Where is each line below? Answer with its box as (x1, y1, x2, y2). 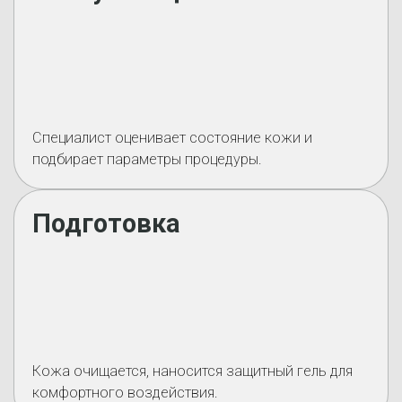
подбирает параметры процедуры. (32, 151, 262, 168)
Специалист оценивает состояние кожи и (32, 129, 312, 146)
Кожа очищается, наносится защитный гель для (32, 363, 353, 380)
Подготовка (32, 208, 180, 239)
